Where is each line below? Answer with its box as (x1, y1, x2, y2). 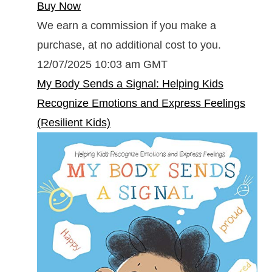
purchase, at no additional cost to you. (37, 38, 221, 51)
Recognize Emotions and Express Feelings (37, 97, 245, 109)
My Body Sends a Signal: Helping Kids (37, 77, 223, 90)
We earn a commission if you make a (37, 19, 216, 32)
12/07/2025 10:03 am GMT (37, 58, 168, 70)
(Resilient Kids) (37, 116, 110, 129)
